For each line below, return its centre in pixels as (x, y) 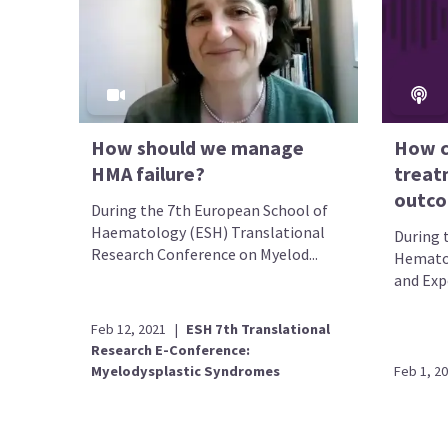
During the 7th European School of (210, 209)
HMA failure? (148, 173)
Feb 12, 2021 (129, 329)
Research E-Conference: (171, 350)
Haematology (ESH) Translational (208, 231)
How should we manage (198, 147)
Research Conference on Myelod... (205, 253)
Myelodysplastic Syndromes (186, 371)
